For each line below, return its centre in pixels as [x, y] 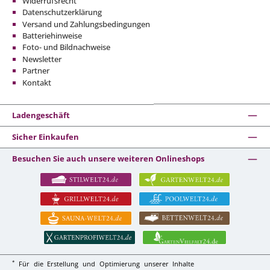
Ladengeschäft [41, 115]
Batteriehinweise [52, 36]
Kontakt [37, 82]
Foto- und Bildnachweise [66, 47]
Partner [36, 71]
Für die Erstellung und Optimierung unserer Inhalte [105, 263]
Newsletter [42, 59]
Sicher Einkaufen [46, 137]
